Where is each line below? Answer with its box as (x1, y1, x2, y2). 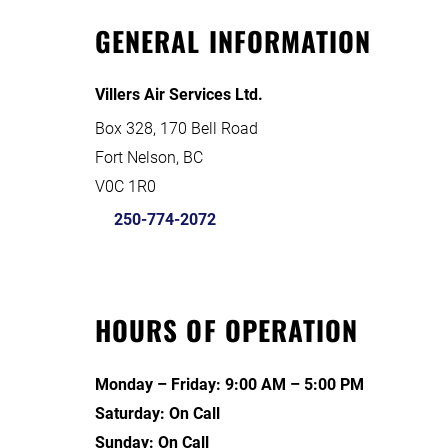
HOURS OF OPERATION (95, 310, 359, 350)
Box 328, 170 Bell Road (95, 119, 258, 138)
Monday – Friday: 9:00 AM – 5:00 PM (95, 375, 364, 394)
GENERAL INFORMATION (95, 21, 372, 61)
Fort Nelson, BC (95, 148, 203, 167)
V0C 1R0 (95, 177, 156, 196)
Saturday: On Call (95, 404, 220, 423)
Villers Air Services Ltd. (95, 85, 263, 104)
